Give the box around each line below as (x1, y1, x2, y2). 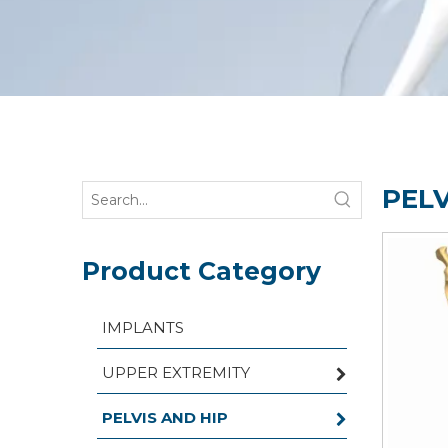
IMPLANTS (102, 318, 184, 337)
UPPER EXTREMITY (102, 363, 250, 382)
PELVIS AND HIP (102, 408, 228, 427)
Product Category (82, 256, 321, 286)
